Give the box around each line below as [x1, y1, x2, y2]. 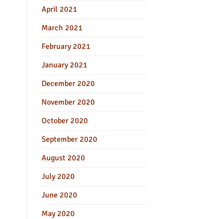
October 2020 [41, 115, 88, 126]
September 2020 [41, 134, 97, 144]
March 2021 [41, 22, 83, 33]
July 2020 [41, 171, 75, 181]
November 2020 [41, 97, 95, 107]
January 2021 [41, 60, 88, 70]
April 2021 [41, 4, 77, 14]
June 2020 [41, 190, 77, 200]
